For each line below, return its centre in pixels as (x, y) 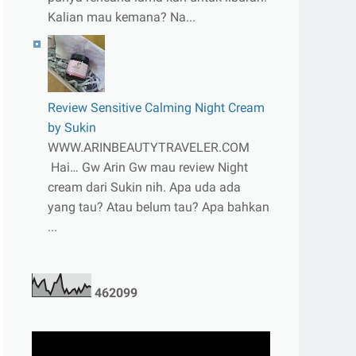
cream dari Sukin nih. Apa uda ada (144, 187)
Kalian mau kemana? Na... (122, 17)
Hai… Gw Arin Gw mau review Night (148, 167)
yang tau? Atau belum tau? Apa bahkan (159, 207)
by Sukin (72, 128)
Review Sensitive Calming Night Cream (156, 108)
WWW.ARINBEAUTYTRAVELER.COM (149, 147)
